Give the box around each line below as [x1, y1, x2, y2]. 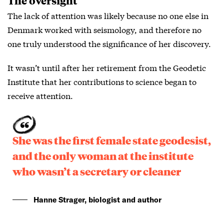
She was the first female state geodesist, [12, 132, 211, 148]
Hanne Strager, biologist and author [33, 195, 161, 204]
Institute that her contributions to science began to [7, 75, 196, 87]
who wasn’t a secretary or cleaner [12, 163, 181, 179]
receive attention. [7, 89, 73, 101]
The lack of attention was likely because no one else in [7, 9, 208, 21]
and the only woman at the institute [12, 148, 193, 163]
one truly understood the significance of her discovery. [7, 37, 211, 49]
